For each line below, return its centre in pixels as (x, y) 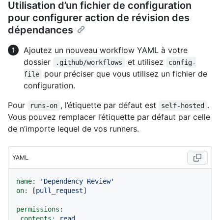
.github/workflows (89, 63)
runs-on (44, 106)
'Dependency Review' (77, 181)
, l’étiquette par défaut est (109, 105)
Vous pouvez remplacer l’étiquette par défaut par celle (109, 117)
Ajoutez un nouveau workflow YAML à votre (106, 50)
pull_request (59, 191)
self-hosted (183, 106)
